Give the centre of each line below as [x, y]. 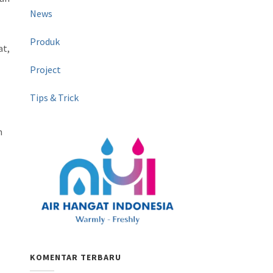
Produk [45, 41]
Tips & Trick [55, 97]
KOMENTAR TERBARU [76, 257]
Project [46, 69]
